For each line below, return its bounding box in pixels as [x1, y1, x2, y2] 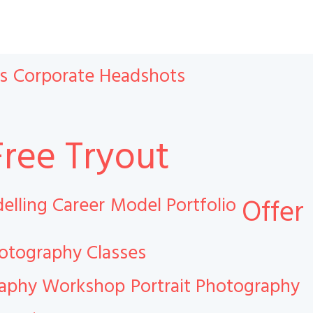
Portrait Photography [131, 272, 300, 300]
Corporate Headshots [13, 62, 185, 89]
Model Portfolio [110, 191, 236, 219]
